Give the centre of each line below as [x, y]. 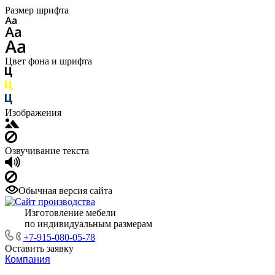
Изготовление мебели [60, 213]
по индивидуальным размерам [79, 224]
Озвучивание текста [47, 151]
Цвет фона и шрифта [48, 61]
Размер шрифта [37, 10]
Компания [28, 259]
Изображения [33, 113]
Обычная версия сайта [65, 191]
